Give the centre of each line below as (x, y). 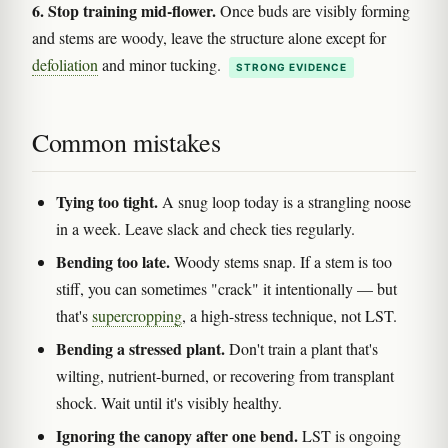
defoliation (65, 64)
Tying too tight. (107, 201)
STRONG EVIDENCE (291, 66)
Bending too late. (113, 261)
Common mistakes (126, 141)
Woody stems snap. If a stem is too (281, 261)
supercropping (137, 315)
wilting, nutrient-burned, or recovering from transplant (225, 375)
